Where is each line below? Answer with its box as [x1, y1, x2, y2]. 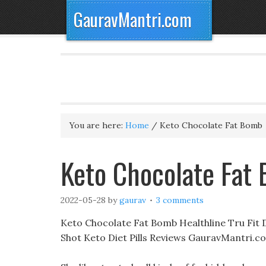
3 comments [156, 195, 204, 205]
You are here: [69, 120, 125, 131]
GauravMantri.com [74, 6, 192, 33]
